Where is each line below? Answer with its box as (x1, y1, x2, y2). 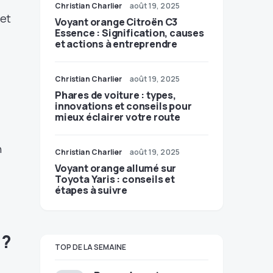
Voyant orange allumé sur (55, 161, 177, 175)
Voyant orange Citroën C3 (55, 15, 178, 29)
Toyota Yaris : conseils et (55, 172, 175, 186)
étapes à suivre (55, 183, 127, 197)
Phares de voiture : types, (55, 88, 176, 102)
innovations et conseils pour (55, 99, 192, 113)
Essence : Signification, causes (55, 26, 204, 40)
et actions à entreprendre (55, 37, 177, 51)
